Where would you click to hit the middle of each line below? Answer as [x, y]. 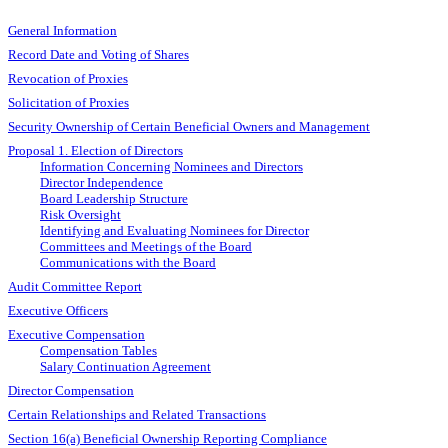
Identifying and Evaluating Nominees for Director [174, 231]
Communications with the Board [128, 263]
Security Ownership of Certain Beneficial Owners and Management [189, 127]
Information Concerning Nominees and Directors [171, 167]
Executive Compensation [76, 335]
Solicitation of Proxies [68, 103]
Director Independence [101, 183]
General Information [62, 31]
